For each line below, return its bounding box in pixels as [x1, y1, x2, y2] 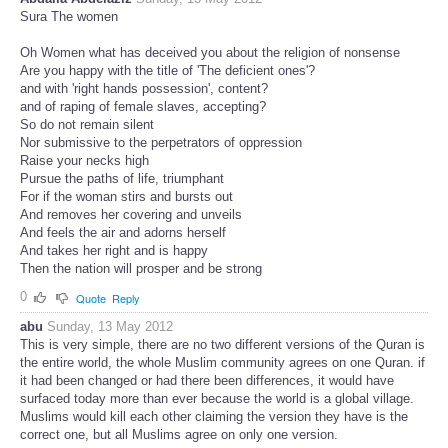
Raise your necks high [20, 152, 149, 168]
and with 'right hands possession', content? [20, 80, 268, 96]
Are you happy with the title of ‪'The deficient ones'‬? [20, 62, 315, 78]
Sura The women [20, 8, 118, 24]
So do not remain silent [20, 116, 154, 132]
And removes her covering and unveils [20, 206, 242, 222]
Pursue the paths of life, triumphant [20, 170, 224, 186]
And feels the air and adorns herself [20, 224, 226, 240]
